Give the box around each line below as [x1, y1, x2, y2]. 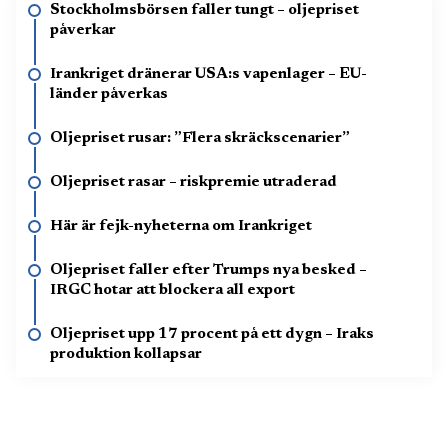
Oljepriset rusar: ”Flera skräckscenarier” [50, 131, 350, 146]
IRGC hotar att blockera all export [50, 283, 295, 298]
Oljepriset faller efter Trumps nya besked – [50, 263, 367, 278]
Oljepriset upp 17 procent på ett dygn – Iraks [50, 327, 374, 342]
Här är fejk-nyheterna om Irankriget [50, 219, 312, 234]
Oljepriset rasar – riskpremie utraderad [50, 175, 337, 190]
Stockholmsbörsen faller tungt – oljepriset [50, 3, 359, 18]
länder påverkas [50, 87, 168, 102]
